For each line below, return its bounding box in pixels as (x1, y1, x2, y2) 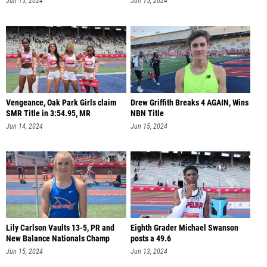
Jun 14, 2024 (6, 122, 43, 131)
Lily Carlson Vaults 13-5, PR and (6, 223, 114, 234)
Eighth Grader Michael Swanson (130, 223, 238, 234)
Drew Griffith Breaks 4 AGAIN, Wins (130, 97, 249, 108)
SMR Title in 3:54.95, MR (6, 108, 91, 119)
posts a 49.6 (130, 234, 171, 244)
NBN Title (130, 108, 164, 119)
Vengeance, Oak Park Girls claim (6, 97, 116, 108)
